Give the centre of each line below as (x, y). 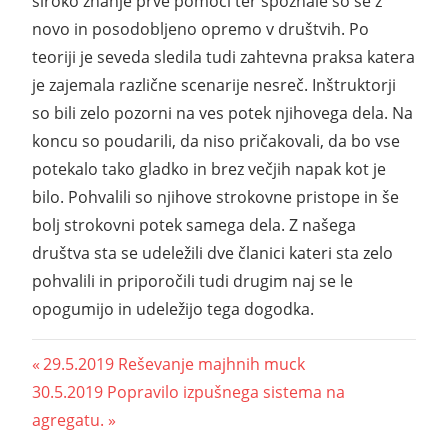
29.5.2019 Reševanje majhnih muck (174, 363)
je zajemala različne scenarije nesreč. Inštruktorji (214, 85)
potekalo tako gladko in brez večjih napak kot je (209, 169)
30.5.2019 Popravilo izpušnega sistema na (188, 391)
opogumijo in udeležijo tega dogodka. (173, 309)
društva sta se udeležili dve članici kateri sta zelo (212, 253)
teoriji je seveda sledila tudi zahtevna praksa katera (223, 57)
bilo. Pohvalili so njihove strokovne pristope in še (215, 197)
